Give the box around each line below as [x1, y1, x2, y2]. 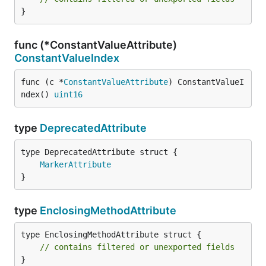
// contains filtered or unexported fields [40, 242, 235, 252]
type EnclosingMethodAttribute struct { [21, 230, 201, 239]
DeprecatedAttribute [40, 122, 147, 134]
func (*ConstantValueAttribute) [14, 39, 177, 51]
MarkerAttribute [40, 160, 111, 169]
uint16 [54, 90, 83, 99]
